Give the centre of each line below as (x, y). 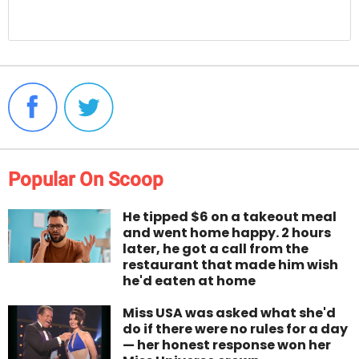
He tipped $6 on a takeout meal (230, 216)
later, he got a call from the (216, 248)
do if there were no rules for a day (236, 329)
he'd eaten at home (190, 280)
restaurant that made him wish (231, 264)
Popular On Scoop (86, 179)
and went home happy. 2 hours (227, 232)
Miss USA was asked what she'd (230, 313)
